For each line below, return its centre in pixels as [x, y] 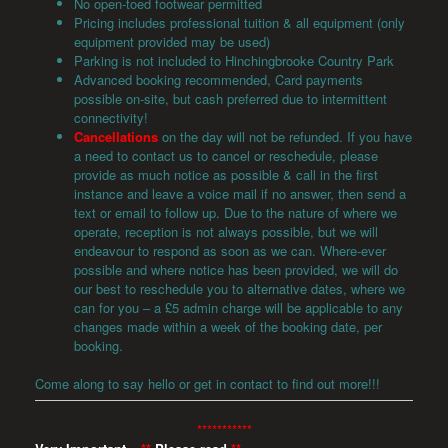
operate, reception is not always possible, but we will [226, 231]
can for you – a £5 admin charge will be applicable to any [238, 307]
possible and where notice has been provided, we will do [236, 269]
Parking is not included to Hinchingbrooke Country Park [234, 60]
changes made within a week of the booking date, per [228, 326]
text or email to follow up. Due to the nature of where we [235, 212]
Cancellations [118, 136]
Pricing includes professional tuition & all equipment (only [239, 22]
